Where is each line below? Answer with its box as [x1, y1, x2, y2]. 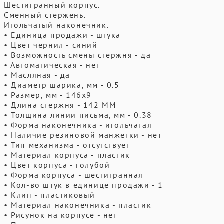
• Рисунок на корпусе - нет [4, 210, 117, 220]
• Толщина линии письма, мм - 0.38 [4, 110, 152, 120]
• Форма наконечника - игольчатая [4, 120, 152, 130]
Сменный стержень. [4, 10, 86, 20]
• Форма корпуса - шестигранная [4, 170, 143, 180]
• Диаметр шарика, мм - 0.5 [4, 80, 120, 90]
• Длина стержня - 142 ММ [4, 100, 117, 110]
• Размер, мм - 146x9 [4, 90, 92, 100]
